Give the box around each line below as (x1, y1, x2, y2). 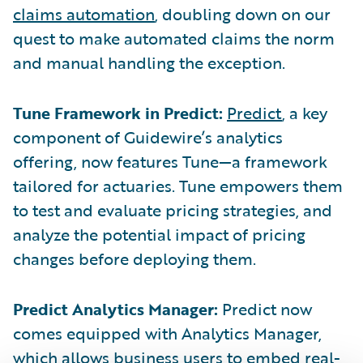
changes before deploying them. (13, 246, 256, 271)
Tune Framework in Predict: (13, 100, 223, 125)
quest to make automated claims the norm (13, 25, 335, 50)
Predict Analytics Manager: (13, 296, 218, 321)
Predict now (218, 296, 312, 321)
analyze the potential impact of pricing (13, 221, 305, 246)
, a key (282, 100, 327, 125)
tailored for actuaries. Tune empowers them (13, 173, 343, 198)
